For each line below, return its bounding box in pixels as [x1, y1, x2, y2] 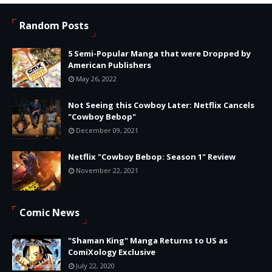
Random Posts [19, 18, 89, 32]
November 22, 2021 [76, 165, 138, 175]
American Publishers [68, 59, 151, 70]
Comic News [19, 205, 80, 219]
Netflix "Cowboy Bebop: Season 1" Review [68, 151, 236, 162]
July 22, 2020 [76, 260, 115, 270]
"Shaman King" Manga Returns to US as [68, 234, 228, 246]
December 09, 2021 [76, 125, 138, 135]
